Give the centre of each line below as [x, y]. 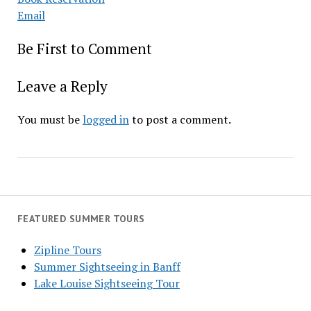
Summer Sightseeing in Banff [107, 267]
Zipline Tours [67, 250]
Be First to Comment [84, 49]
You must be [50, 119]
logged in [106, 119]
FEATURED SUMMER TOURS [81, 219]
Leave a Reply [62, 86]
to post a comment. [180, 119]
